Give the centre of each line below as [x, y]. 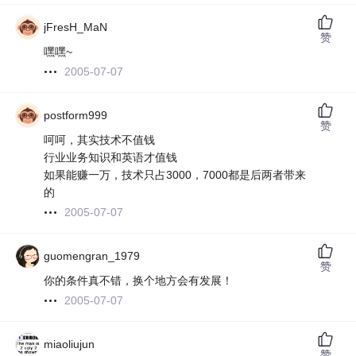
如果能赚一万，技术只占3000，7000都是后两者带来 [175, 175]
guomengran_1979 [92, 256]
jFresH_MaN [76, 27]
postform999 [76, 116]
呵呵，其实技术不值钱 [100, 140]
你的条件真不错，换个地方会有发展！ [139, 281]
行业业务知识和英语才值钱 [111, 158]
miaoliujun [70, 344]
